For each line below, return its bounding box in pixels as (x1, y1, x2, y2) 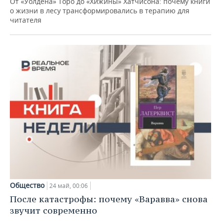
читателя (10, 15, 41, 25)
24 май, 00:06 (49, 181, 88, 190)
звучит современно (10, 204, 97, 216)
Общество (10, 180, 44, 190)
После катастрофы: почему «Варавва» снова (10, 193, 208, 205)
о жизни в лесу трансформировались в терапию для (10, 5, 189, 15)
